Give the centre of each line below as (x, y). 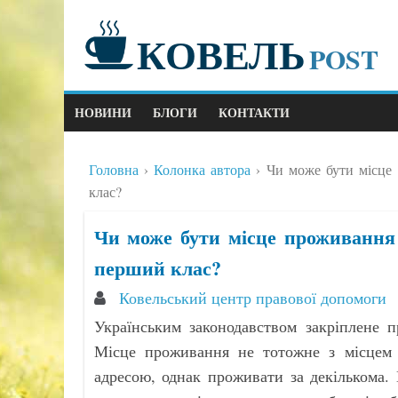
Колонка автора (202, 169)
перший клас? (157, 268)
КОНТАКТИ (254, 112)
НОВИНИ (103, 112)
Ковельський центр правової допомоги (255, 298)
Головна (113, 169)
